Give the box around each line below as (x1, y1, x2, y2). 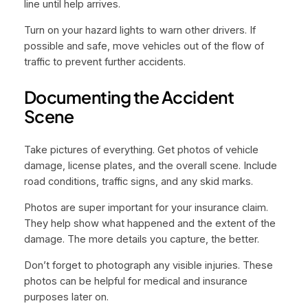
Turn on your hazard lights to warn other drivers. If (23, 24, 256, 37)
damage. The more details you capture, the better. (23, 233, 259, 246)
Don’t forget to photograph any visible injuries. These (23, 258, 273, 272)
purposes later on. (23, 290, 109, 303)
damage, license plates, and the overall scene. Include (23, 159, 277, 173)
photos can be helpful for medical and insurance (23, 274, 247, 287)
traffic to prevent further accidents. (23, 56, 186, 69)
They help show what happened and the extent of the (23, 217, 276, 230)
